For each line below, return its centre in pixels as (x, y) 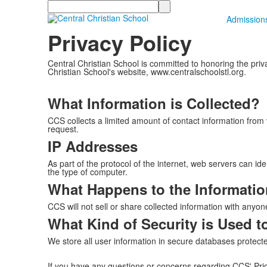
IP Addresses (92, 146)
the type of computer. (87, 172)
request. (63, 129)
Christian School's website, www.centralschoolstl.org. (147, 72)
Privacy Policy (119, 42)
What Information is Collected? (153, 103)
